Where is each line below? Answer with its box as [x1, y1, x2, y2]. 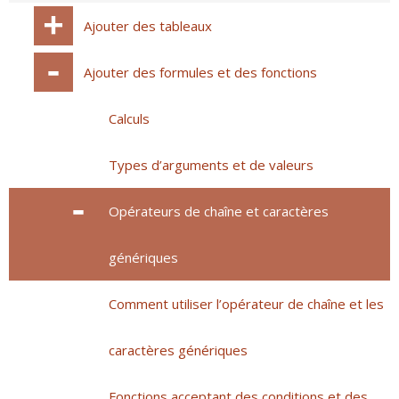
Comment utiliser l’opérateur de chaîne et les [109, 295, 384, 313]
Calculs [109, 110, 150, 127]
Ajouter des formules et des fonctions [84, 63, 317, 81]
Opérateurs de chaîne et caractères [109, 202, 329, 220]
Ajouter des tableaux [84, 17, 212, 35]
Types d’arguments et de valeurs [109, 156, 313, 174]
